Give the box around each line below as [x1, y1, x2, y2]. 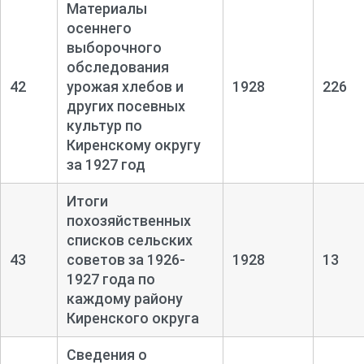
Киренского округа [66, 309, 199, 327]
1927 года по [66, 270, 155, 288]
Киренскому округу [66, 136, 201, 154]
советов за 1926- [66, 250, 185, 268]
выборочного [66, 38, 162, 56]
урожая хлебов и [66, 77, 184, 95]
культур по [66, 116, 142, 134]
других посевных [66, 97, 185, 115]
